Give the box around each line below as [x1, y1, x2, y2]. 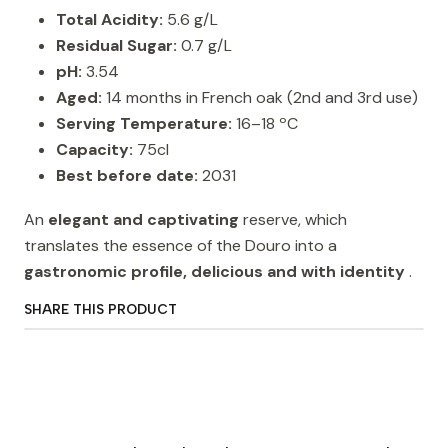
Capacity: [56, 139, 133, 161]
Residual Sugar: [56, 35, 177, 57]
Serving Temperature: [56, 113, 232, 135]
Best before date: [56, 165, 198, 187]
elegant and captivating [48, 209, 239, 231]
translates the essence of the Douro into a [24, 235, 337, 257]
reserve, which [239, 209, 347, 231]
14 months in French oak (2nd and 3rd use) [102, 87, 418, 109]
